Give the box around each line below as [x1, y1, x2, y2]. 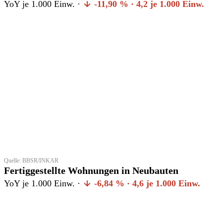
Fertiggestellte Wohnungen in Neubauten [4, 165, 178, 176]
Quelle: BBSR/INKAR [4, 157, 58, 164]
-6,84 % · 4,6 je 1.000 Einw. [92, 178, 200, 188]
